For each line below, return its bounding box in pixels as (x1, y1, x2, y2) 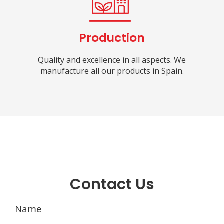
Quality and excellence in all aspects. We (38, 54, 186, 66)
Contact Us (69, 174, 154, 195)
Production (79, 30, 145, 46)
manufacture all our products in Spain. (40, 65, 184, 77)
